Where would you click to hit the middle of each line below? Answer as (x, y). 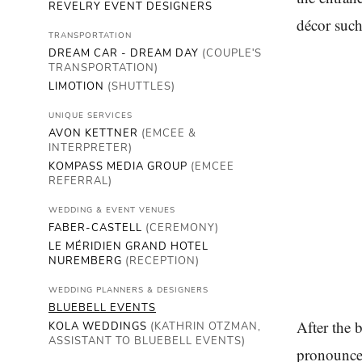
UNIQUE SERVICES (90, 116)
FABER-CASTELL (97, 228)
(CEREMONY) (182, 228)
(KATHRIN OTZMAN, (206, 326)
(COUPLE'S (232, 53)
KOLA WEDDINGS (99, 326)
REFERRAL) (80, 181)
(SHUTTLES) (141, 86)
